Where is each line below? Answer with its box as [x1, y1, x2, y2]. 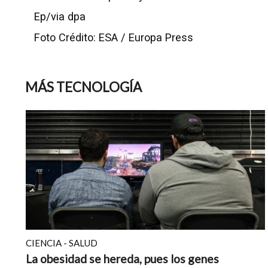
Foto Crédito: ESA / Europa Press [34, 31, 193, 44]
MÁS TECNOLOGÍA [25, 79, 142, 95]
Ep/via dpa [34, 10, 86, 23]
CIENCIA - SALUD [26, 237, 98, 248]
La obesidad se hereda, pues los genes [26, 252, 220, 266]
